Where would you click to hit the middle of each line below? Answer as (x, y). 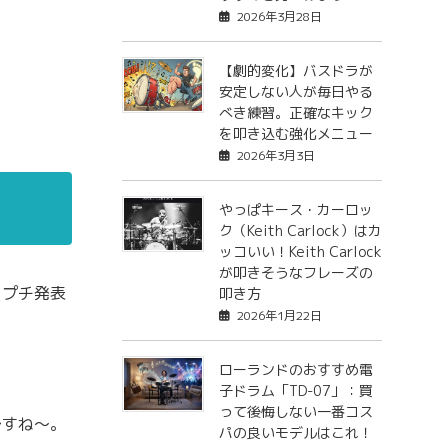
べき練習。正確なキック (295, 113)
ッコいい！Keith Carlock (300, 252)
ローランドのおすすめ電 (295, 370)
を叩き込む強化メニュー (295, 134)
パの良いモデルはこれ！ (295, 433)
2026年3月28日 (279, 17)
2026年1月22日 (279, 316)
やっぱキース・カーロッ (295, 210)
